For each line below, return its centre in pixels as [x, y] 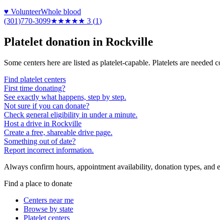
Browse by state [48, 209]
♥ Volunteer [22, 11]
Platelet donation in [55, 41]
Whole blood [61, 11]
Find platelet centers [35, 79]
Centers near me [49, 200]
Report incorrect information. [49, 150]
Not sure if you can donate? [47, 106]
